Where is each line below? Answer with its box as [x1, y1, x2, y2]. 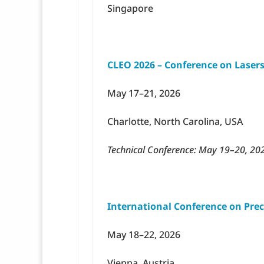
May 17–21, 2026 [107, 87, 180, 100]
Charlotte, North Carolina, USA [107, 115, 243, 128]
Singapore [107, 2, 153, 15]
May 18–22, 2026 [107, 228, 180, 242]
